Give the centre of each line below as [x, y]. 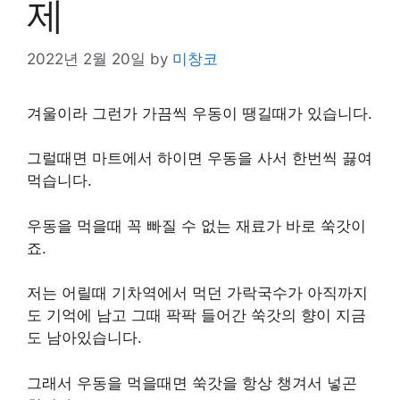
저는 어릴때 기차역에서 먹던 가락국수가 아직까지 [197, 293]
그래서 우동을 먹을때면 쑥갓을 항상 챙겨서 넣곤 [192, 383]
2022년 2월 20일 [86, 58]
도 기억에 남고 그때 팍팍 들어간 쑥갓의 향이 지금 [196, 315]
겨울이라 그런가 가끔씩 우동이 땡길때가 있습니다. [200, 113]
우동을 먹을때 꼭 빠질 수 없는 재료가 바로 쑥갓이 [196, 225]
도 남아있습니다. [84, 337]
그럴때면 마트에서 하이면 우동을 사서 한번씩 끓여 [200, 158]
